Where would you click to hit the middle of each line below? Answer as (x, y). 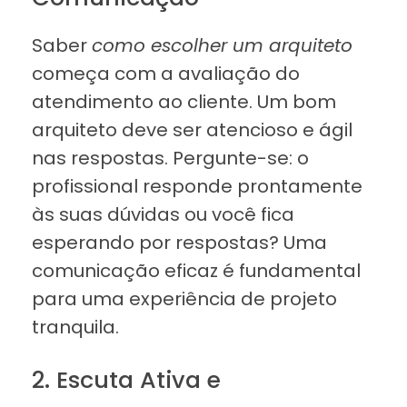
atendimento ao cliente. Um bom (184, 102)
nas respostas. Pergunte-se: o (170, 159)
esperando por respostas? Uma (179, 243)
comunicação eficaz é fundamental (196, 271)
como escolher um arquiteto (222, 46)
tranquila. (75, 328)
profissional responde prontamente (197, 187)
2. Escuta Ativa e (126, 380)
